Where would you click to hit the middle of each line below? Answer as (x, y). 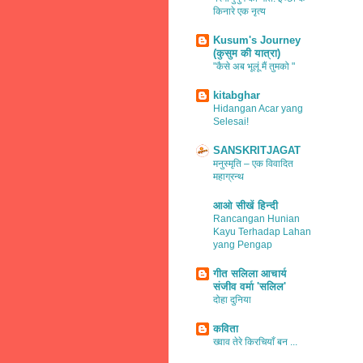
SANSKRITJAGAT (257, 150)
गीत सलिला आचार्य (250, 273)
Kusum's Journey (257, 40)
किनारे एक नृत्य (239, 11)
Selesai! (231, 121)
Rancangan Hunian (256, 218)
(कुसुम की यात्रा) (247, 53)
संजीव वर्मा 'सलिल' (250, 286)
